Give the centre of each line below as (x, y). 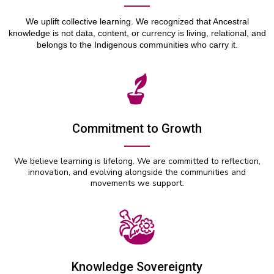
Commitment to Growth (137, 128)
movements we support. (137, 183)
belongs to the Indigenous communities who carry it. (137, 44)
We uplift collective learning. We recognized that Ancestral (137, 21)
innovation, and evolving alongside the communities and (137, 172)
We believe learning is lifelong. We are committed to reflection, (137, 161)
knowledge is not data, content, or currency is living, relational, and (137, 33)
